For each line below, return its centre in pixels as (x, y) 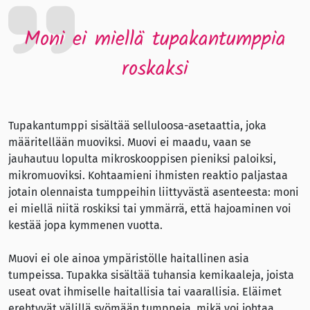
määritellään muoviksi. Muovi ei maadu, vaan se (130, 143)
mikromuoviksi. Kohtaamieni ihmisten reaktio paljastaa (148, 176)
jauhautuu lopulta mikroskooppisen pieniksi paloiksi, (142, 159)
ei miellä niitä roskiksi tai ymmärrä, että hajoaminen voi (150, 209)
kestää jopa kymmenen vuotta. (85, 226)
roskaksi (155, 70)
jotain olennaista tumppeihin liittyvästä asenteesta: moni (154, 192)
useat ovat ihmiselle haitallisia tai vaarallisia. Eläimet (145, 292)
